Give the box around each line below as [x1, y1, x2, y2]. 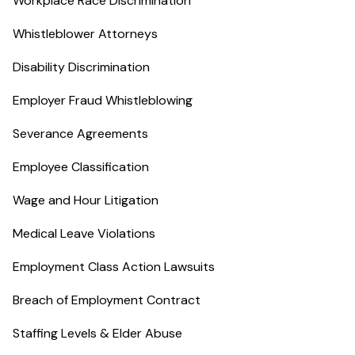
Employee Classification [13, 158, 149, 175]
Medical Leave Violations [13, 225, 155, 242]
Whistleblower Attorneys [13, 25, 158, 42]
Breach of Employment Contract [13, 292, 200, 308]
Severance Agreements [13, 125, 148, 142]
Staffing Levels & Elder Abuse [13, 325, 182, 342]
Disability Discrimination [13, 59, 150, 75]
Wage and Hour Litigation [13, 192, 158, 208]
